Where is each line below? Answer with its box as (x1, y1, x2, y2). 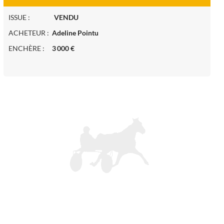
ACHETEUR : (8, 28, 52, 37)
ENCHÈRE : (8, 44, 52, 53)
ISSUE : (8, 13, 54, 22)
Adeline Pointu (51, 28, 98, 37)
